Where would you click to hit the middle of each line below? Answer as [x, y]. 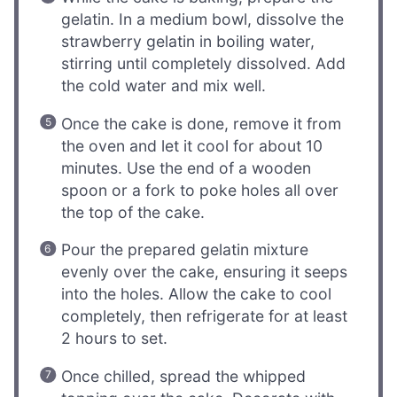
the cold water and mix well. [164, 86]
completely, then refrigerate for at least [205, 316]
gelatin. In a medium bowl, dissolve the [203, 19]
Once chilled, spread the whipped [184, 376]
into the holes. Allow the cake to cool [197, 294]
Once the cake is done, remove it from [202, 123]
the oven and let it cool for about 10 [192, 145]
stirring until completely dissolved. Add [204, 64]
